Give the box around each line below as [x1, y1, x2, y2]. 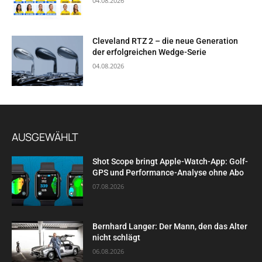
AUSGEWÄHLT [12, 129, 78, 144]
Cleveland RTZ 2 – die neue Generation [92, 36, 239, 46]
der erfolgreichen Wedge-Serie [92, 47, 207, 57]
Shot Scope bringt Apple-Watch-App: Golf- [92, 156, 249, 166]
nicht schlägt [92, 233, 141, 243]
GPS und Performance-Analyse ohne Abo [92, 167, 244, 177]
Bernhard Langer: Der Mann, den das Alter [92, 222, 248, 232]
